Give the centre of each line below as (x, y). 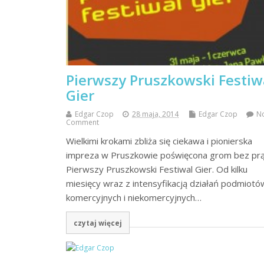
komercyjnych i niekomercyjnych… (134, 198)
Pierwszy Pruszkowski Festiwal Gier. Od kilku (157, 169)
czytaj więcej (98, 223)
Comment (82, 123)
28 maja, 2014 (155, 114)
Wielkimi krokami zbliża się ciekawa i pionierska (159, 141)
